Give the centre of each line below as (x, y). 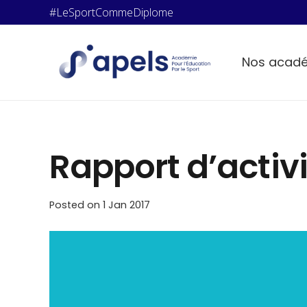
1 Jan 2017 (126, 205)
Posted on (76, 205)
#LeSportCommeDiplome (111, 12)
